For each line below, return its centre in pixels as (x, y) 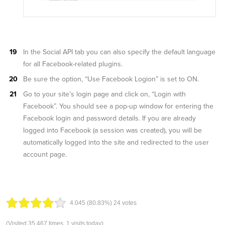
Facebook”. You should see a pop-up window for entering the (118, 106)
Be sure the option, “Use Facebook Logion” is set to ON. (111, 79)
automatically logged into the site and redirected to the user (116, 143)
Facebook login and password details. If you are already (109, 119)
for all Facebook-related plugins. (73, 64)
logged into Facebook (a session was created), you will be (113, 131)
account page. (45, 155)
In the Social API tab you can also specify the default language (119, 52)
